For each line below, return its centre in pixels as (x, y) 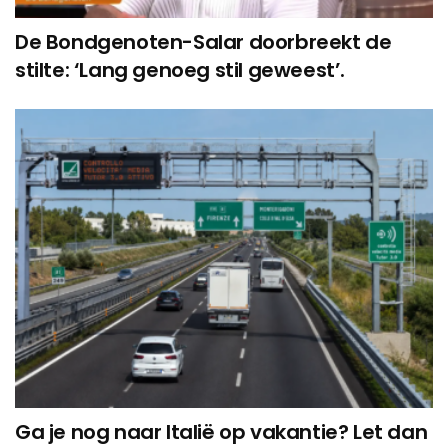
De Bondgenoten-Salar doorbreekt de (203, 42)
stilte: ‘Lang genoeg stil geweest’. (180, 70)
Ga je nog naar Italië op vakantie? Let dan (221, 431)
